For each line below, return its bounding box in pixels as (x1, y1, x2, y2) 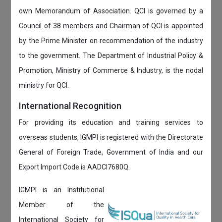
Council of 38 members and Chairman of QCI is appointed (19, 21, 203, 30)
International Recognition (19, 100, 122, 111)
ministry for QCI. (19, 81, 69, 89)
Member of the (19, 200, 104, 209)
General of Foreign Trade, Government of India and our (19, 148, 203, 156)
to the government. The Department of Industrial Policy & (19, 51, 203, 59)
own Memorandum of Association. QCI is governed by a (19, 6, 203, 15)
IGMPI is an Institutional (19, 185, 104, 194)
